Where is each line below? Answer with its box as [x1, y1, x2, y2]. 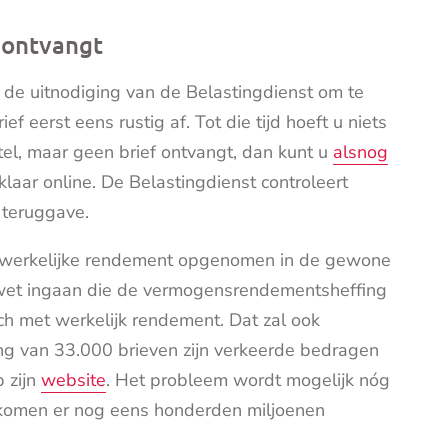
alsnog [333, 140, 388, 165]
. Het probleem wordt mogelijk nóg [106, 368, 390, 393]
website [41, 368, 106, 393]
